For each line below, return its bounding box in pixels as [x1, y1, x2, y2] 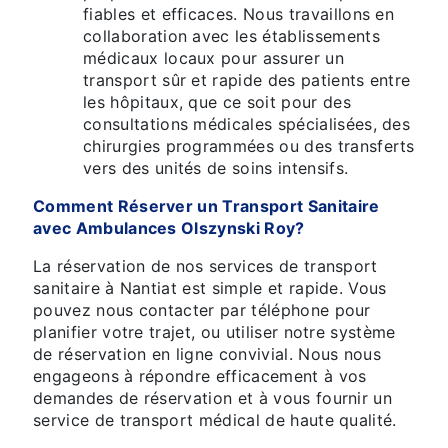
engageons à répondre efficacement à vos [33, 366, 367, 387]
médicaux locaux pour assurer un [83, 48, 344, 69]
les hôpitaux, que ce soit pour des [83, 92, 351, 113]
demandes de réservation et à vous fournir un [33, 388, 393, 409]
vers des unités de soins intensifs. [83, 158, 349, 179]
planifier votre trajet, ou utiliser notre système [33, 322, 396, 343]
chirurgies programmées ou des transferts [83, 136, 415, 157]
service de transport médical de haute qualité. [33, 410, 397, 431]
